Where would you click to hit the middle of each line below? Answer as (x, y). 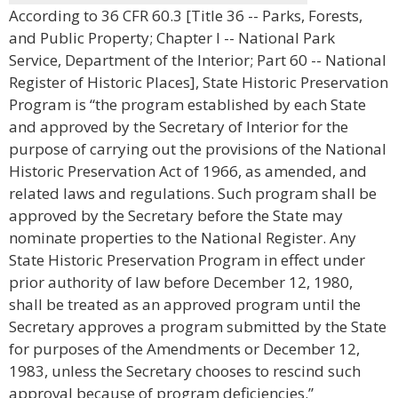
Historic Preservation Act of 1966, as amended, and (188, 171)
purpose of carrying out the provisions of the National (198, 149)
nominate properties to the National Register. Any (183, 238)
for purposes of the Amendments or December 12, (184, 349)
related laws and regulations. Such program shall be (193, 193)
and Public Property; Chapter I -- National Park (172, 38)
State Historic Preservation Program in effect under (187, 260)
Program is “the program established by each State (187, 104)
